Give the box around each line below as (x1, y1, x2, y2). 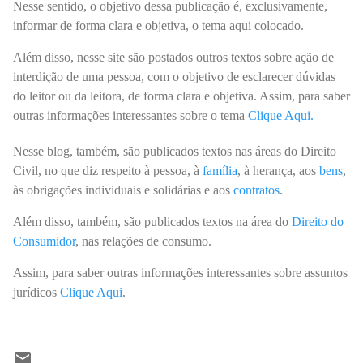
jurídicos (13, 284, 60, 299)
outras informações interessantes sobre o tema (13, 108, 248, 122)
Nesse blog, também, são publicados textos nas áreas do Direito (13, 143, 336, 158)
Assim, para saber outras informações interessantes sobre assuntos (13, 265, 348, 280)
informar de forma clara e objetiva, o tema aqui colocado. (13, 18, 307, 32)
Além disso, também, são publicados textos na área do (13, 214, 292, 228)
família (203, 163, 237, 177)
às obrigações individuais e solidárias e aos (13, 182, 233, 197)
